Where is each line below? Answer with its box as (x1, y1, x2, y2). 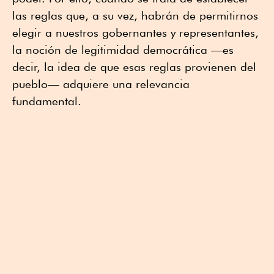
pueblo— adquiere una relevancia (12, 77, 190, 91)
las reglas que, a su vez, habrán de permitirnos (12, 9, 258, 23)
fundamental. (12, 94, 81, 108)
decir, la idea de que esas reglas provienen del (12, 60, 256, 74)
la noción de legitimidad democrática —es (12, 43, 234, 57)
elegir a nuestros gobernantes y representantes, (12, 26, 259, 40)
